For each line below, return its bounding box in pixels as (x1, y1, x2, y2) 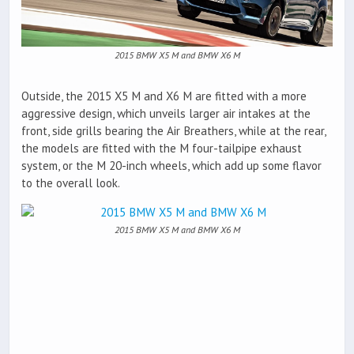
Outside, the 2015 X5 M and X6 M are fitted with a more (21, 88, 307, 104)
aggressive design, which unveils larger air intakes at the (21, 106, 311, 122)
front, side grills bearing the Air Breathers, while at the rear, (21, 123, 326, 139)
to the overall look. (21, 175, 120, 191)
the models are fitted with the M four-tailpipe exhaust (21, 141, 302, 156)
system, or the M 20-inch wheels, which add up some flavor (21, 158, 322, 174)
